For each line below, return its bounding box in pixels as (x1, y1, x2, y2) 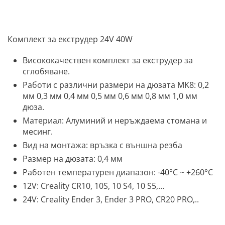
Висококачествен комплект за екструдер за (23, 55, 193, 66)
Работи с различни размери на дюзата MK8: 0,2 (23, 79, 209, 91)
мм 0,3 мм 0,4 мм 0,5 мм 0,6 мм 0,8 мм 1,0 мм (23, 90, 197, 102)
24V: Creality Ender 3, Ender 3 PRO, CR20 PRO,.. (23, 194, 199, 205)
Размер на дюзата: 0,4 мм (23, 153, 123, 165)
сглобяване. (23, 66, 70, 77)
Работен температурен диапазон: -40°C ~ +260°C (23, 167, 213, 178)
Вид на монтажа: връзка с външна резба (23, 140, 182, 151)
